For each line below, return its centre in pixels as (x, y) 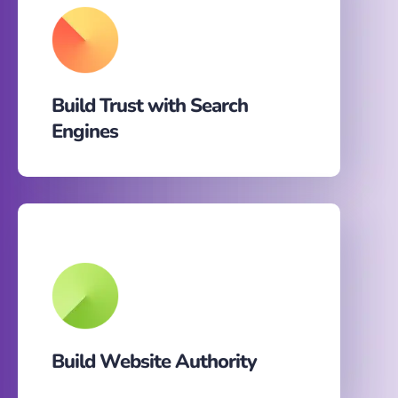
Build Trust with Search (150, 106)
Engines (85, 132)
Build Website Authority (154, 362)
